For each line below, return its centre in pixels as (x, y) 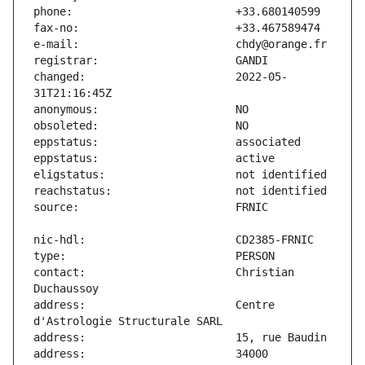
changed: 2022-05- (161, 77)
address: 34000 (151, 354)
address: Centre (154, 305)
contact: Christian (164, 273)
